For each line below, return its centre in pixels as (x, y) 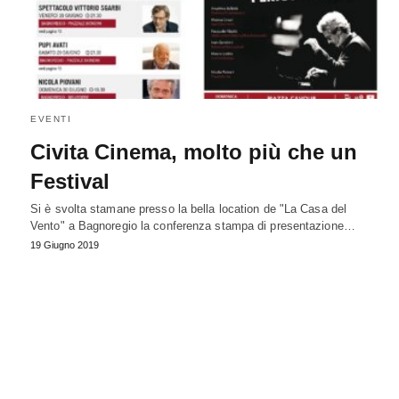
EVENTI (51, 119)
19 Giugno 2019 (65, 245)
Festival (70, 182)
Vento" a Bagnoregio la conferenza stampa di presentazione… (193, 226)
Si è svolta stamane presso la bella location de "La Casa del (189, 209)
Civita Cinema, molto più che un (194, 152)
